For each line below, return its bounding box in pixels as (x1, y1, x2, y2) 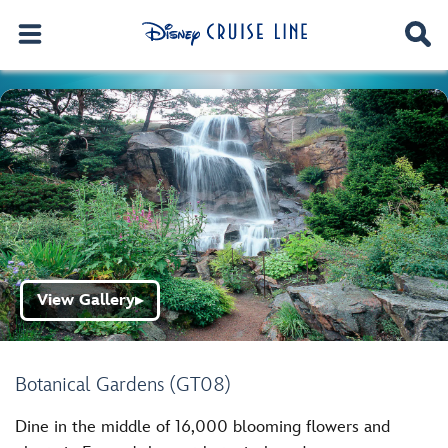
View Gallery (37, 291, 135, 310)
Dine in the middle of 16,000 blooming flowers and (15, 417, 390, 437)
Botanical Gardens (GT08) (15, 373, 231, 397)
